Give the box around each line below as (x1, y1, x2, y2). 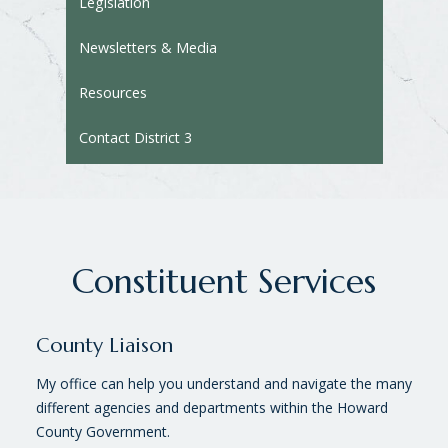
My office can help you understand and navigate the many (36, 373, 412, 393)
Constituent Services (72, 259, 376, 303)
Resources (78, 82, 147, 102)
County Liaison (36, 332, 173, 358)
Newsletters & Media (78, 37, 217, 57)
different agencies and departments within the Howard (36, 397, 388, 417)
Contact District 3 (78, 127, 192, 147)
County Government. (36, 421, 170, 441)
